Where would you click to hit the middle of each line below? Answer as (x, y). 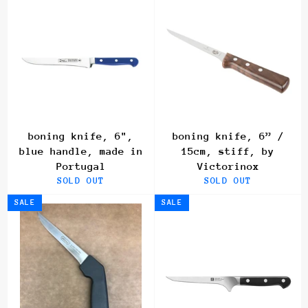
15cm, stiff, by (228, 151)
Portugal (81, 166)
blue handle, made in (81, 151)
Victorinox (228, 166)
